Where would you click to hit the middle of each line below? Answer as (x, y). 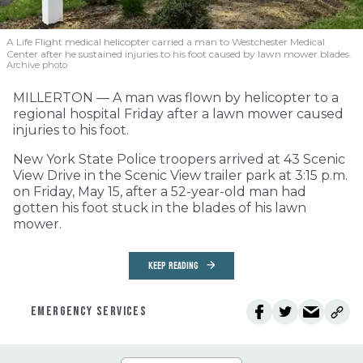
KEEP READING (173, 266)
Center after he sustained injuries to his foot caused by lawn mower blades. (179, 54)
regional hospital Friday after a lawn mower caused (178, 114)
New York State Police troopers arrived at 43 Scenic (179, 160)
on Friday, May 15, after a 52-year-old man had (160, 192)
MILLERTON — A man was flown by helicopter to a (176, 98)
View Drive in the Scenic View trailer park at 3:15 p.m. (180, 176)
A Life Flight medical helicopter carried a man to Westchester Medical (166, 42)
